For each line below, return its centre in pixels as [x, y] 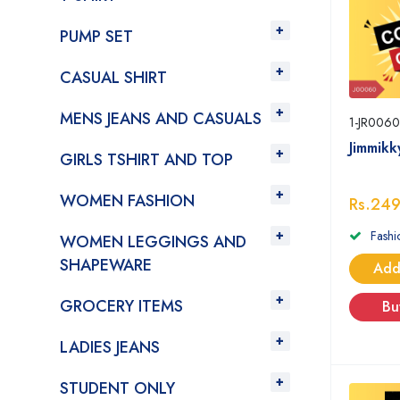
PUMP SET [96, 37]
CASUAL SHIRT [113, 78]
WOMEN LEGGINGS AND [153, 242]
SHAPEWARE [106, 265]
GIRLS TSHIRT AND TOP [146, 160]
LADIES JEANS [110, 347]
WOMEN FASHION [127, 201]
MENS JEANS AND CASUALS [161, 119]
